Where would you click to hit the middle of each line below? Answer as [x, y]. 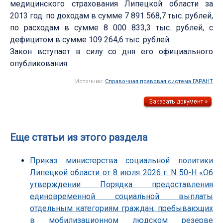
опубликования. [39, 63]
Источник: [90, 81]
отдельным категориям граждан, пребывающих [121, 208]
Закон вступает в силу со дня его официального [111, 51]
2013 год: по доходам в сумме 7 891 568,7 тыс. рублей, [111, 15]
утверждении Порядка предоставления [121, 184]
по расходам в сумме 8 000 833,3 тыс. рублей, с [111, 27]
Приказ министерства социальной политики [121, 160]
